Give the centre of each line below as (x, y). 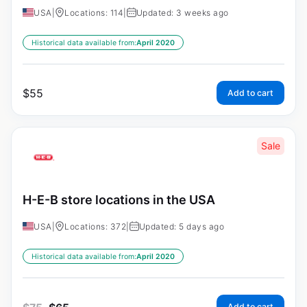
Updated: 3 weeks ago (182, 12)
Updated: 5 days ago (181, 227)
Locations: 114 (94, 12)
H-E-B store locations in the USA (119, 199)
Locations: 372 (95, 227)
